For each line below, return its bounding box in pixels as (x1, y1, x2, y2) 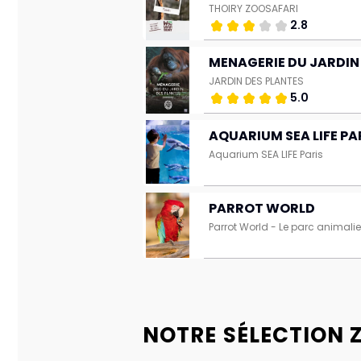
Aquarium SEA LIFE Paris (209, 147, 324, 161)
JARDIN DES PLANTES (209, 74, 305, 88)
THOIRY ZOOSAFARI (209, 2, 299, 15)
